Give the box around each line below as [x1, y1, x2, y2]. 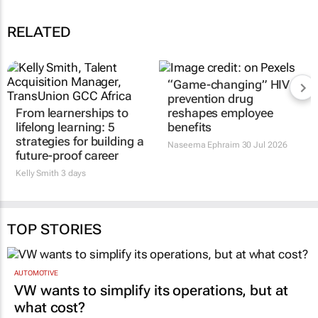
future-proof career [16, 148, 119, 163]
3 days [58, 168, 87, 178]
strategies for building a [16, 133, 144, 148]
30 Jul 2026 [239, 139, 287, 150]
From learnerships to [16, 105, 128, 120]
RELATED [7, 23, 71, 40]
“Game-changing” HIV [168, 77, 290, 92]
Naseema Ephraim [168, 139, 240, 150]
